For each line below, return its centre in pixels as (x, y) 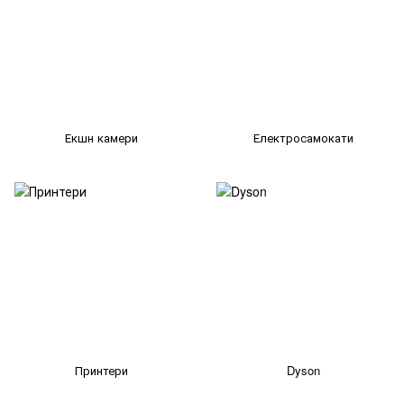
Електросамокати (303, 138)
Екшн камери (101, 138)
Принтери (101, 370)
